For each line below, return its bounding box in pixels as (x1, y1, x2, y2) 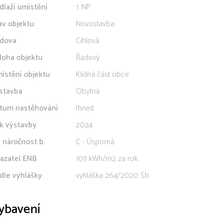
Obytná (76, 85, 100, 98)
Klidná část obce (76, 68, 129, 81)
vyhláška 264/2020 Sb (76, 169, 149, 182)
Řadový (76, 51, 100, 64)
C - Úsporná (76, 135, 114, 149)
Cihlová (76, 34, 99, 48)
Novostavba (76, 17, 114, 31)
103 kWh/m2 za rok (76, 152, 138, 166)
